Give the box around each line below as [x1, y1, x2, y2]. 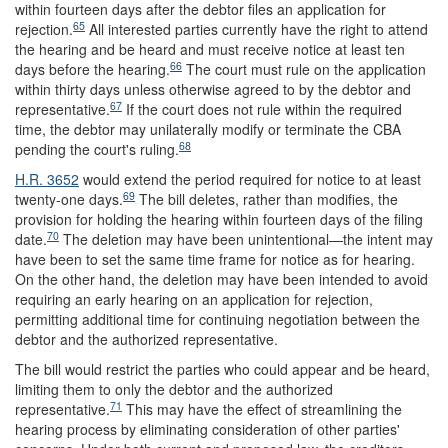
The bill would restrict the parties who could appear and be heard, [15, 359, 430, 379]
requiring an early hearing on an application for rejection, [15, 289, 373, 309]
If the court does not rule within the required [122, 99, 402, 119]
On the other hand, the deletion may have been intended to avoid [15, 269, 428, 289]
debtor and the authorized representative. [15, 329, 278, 349]
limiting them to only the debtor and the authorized [15, 379, 333, 399]
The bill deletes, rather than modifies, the [135, 189, 398, 209]
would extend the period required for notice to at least [79, 169, 421, 189]
